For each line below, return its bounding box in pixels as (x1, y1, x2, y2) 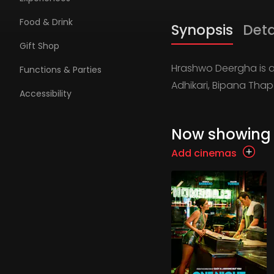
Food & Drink (20, 16, 73, 28)
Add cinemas (171, 146, 237, 160)
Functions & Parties (20, 64, 102, 76)
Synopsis (171, 20, 233, 40)
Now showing (171, 124, 271, 144)
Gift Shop (20, 40, 59, 52)
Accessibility (20, 87, 72, 100)
